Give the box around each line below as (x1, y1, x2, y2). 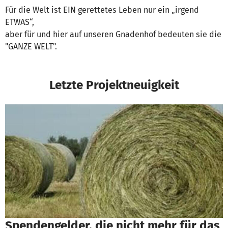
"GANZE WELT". (5, 42, 57, 52)
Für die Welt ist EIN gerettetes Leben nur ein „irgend (5, 5, 199, 15)
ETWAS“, (5, 17, 34, 27)
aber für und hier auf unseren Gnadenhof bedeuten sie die (5, 30, 221, 40)
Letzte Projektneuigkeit (49, 77, 179, 93)
